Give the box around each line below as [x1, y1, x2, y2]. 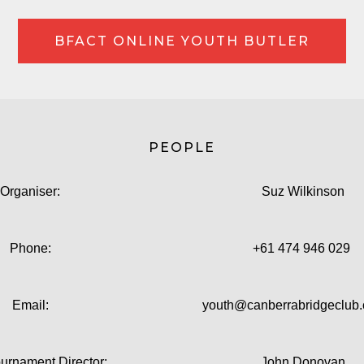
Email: [11, 298, 49, 312]
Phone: [9, 241, 51, 255]
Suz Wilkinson [262, 184, 344, 198]
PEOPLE [149, 140, 215, 155]
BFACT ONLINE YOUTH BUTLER [54, 33, 310, 49]
